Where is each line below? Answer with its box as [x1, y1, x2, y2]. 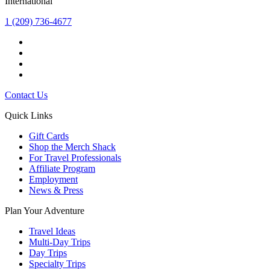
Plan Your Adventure [5, 206, 84, 216]
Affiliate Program [29, 163, 95, 174]
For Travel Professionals [29, 152, 121, 163]
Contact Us [5, 90, 48, 101]
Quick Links [5, 110, 52, 121]
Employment [29, 174, 78, 185]
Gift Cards [29, 131, 69, 142]
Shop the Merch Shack [29, 142, 116, 152]
